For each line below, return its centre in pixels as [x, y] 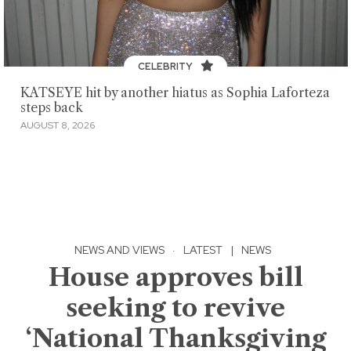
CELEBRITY [166, 66]
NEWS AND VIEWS [119, 250]
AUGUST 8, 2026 [57, 125]
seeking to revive [175, 307]
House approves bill [175, 277]
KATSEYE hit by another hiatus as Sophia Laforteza [175, 93]
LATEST [203, 250]
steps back [51, 108]
